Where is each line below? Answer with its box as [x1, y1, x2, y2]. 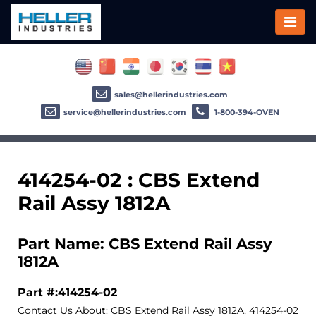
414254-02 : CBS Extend [18, 167, 260, 192]
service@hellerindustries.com [63, 107, 186, 117]
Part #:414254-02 [18, 284, 117, 299]
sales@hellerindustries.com [114, 89, 228, 99]
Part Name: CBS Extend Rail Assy [18, 234, 272, 253]
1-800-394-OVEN [212, 107, 279, 117]
